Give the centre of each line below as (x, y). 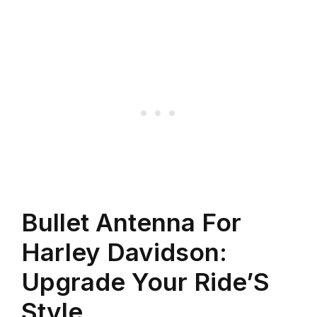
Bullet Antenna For (131, 222)
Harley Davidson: (124, 252)
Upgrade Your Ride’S (145, 281)
